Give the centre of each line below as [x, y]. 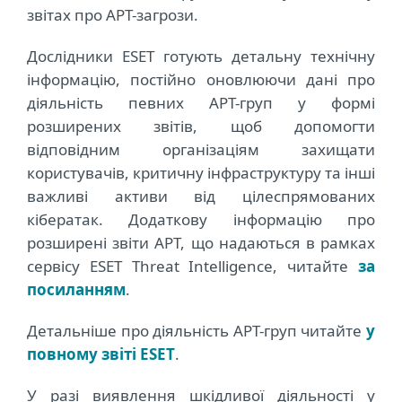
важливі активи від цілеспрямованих [201, 197]
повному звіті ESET [101, 354]
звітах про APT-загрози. [113, 15]
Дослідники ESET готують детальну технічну [201, 57]
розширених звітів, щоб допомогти [201, 127]
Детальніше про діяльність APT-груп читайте [197, 331]
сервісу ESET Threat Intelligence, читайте [192, 267]
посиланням [76, 290]
